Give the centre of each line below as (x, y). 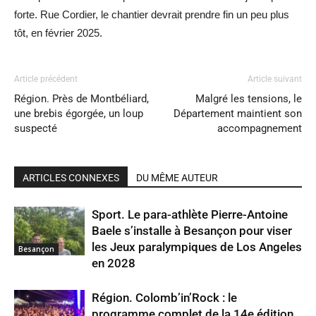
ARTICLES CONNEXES (71, 178)
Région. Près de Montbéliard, (81, 99)
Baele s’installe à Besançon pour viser (192, 231)
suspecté (36, 129)
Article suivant (275, 79)
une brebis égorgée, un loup (79, 114)
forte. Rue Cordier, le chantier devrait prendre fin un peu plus (152, 15)
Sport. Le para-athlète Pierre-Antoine (190, 215)
